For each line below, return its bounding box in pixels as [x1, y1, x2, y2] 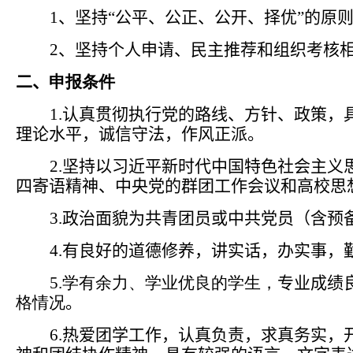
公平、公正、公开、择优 [115, 7, 297, 27]
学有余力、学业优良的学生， [62, 273, 277, 292]
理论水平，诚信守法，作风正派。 [16, 124, 264, 143]
